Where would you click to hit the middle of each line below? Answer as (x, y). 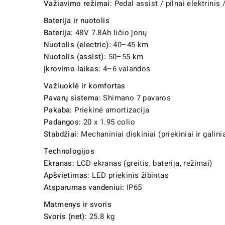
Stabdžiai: (61, 134)
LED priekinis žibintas (129, 176)
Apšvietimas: (67, 176)
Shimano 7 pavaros (136, 98)
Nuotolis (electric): (77, 45)
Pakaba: (58, 110)
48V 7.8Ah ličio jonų (110, 33)
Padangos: (63, 122)
